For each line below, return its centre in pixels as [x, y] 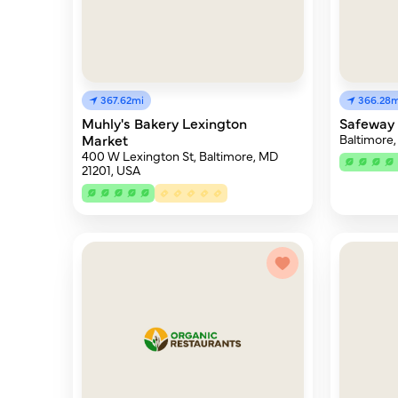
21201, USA [111, 170]
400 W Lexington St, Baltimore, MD [180, 155]
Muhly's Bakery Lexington [164, 123]
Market [105, 139]
